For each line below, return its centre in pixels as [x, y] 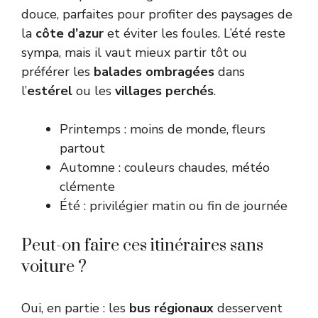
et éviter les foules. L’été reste [194, 34]
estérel [50, 91]
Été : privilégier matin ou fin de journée [174, 206]
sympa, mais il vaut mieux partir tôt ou [134, 53]
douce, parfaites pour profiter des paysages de [157, 15]
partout [82, 149]
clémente [87, 187]
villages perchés [164, 91]
